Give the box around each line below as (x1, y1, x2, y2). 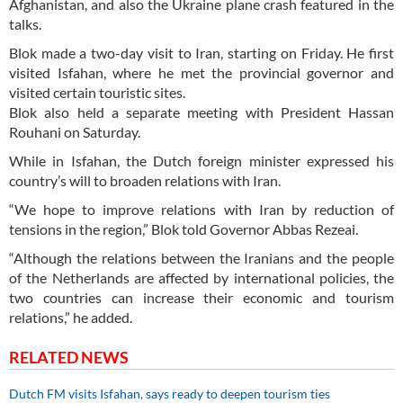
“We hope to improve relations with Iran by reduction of (9, 201, 394, 219)
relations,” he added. (9, 309, 132, 327)
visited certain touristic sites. (9, 84, 185, 102)
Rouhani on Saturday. (9, 123, 143, 141)
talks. (9, 15, 41, 33)
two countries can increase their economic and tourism (9, 289, 394, 307)
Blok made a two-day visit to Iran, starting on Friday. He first (9, 44, 394, 62)
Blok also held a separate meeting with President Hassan (9, 103, 394, 121)
